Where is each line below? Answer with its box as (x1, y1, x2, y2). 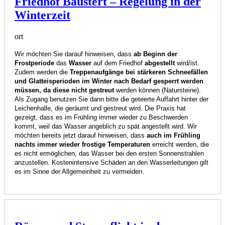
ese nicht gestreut (59, 86, 114, 94)
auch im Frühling (147, 131, 200, 139)
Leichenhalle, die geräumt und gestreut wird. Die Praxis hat (15, 104, 186, 112)
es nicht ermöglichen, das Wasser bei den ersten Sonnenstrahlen (15, 149, 204, 157)
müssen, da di (15, 86, 59, 94)
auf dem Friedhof (93, 59, 145, 67)
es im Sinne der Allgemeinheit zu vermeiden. (15, 167, 144, 175)
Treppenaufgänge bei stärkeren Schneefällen (70, 68, 208, 76)
